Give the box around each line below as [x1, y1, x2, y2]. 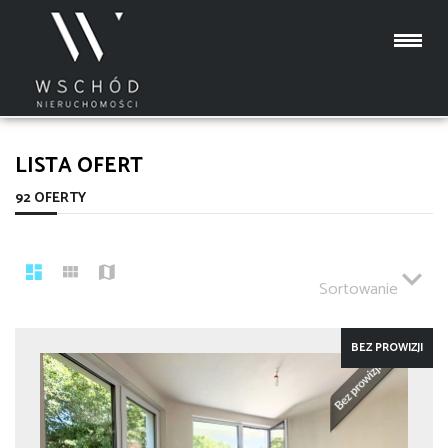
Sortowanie [319, 276, 402, 304]
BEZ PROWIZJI [351, 339, 423, 358]
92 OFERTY [15, 187, 86, 211]
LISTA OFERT [15, 149, 143, 184]
